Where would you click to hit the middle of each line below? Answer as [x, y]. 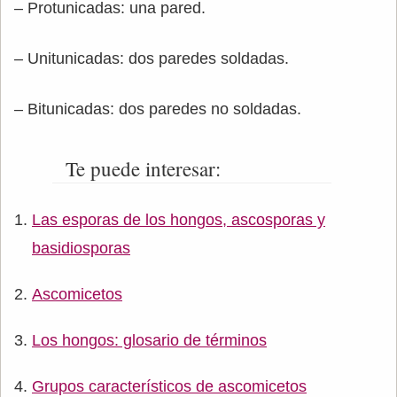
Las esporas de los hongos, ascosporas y [179, 219]
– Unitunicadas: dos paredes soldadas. [152, 58]
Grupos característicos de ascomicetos [169, 386]
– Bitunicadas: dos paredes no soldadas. [158, 109]
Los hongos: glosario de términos [149, 340]
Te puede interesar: [143, 168]
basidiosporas [81, 248]
